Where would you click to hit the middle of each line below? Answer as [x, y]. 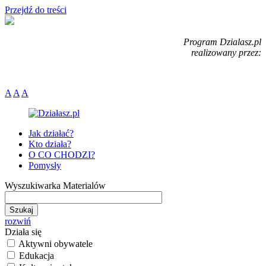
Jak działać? [51, 133]
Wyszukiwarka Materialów [55, 186]
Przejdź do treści [36, 10]
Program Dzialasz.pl [222, 42]
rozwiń [18, 221]
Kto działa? [50, 144]
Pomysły [45, 165]
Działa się [23, 232]
